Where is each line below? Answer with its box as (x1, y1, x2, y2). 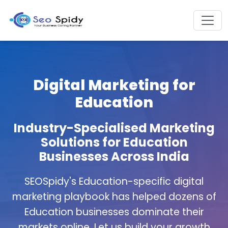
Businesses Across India (39, 148, 189, 165)
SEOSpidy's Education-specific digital (24, 175, 204, 188)
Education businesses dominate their (24, 205, 204, 219)
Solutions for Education (40, 134, 188, 151)
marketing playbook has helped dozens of (12, 190, 216, 204)
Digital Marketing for (33, 75, 195, 95)
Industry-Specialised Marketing (13, 120, 215, 136)
